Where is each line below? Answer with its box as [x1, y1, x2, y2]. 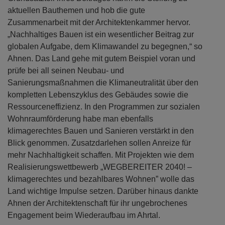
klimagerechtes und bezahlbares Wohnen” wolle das [8, 175, 194, 184]
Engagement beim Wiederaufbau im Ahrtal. [8, 211, 160, 220]
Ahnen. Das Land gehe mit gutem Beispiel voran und [8, 54, 195, 63]
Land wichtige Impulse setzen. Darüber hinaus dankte [8, 187, 198, 196]
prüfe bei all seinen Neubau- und [8, 66, 124, 75]
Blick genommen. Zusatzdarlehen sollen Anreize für [8, 139, 191, 148]
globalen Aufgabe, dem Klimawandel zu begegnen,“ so [8, 42, 202, 51]
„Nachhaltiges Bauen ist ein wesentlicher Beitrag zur [8, 30, 194, 39]
